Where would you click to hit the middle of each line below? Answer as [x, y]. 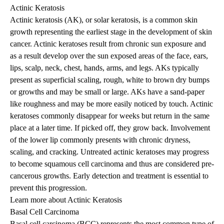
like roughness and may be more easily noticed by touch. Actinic [111, 104]
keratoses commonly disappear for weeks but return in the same [110, 116]
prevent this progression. [48, 188]
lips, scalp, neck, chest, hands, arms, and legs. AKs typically [104, 68]
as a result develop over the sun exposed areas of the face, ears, [109, 56]
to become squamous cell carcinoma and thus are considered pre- [112, 164]
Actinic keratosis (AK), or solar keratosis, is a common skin [104, 20]
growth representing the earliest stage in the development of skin [111, 32]
